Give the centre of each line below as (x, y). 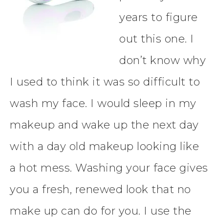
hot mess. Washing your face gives (114, 168)
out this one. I (157, 39)
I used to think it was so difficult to (105, 82)
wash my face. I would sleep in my (103, 104)
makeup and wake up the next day (104, 125)
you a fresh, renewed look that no (100, 190)
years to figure (159, 18)
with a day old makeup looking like (104, 147)
